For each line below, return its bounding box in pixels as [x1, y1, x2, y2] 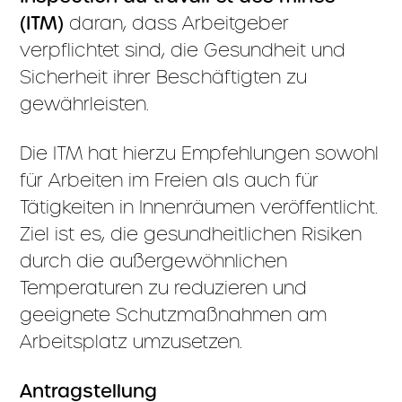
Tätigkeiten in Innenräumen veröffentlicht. [20, 196, 379, 218]
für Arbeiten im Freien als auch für [20, 169, 319, 191]
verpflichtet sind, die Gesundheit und [20, 39, 346, 61]
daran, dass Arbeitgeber [64, 12, 290, 34]
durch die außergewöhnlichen [20, 249, 288, 272]
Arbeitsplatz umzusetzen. [20, 330, 243, 353]
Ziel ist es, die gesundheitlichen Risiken [20, 223, 363, 245]
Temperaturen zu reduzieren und [20, 276, 308, 299]
